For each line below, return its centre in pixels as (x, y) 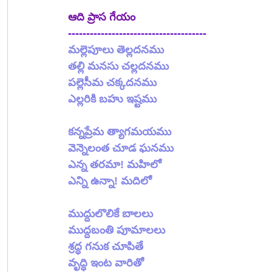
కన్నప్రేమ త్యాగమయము (120, 131)
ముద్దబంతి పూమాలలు (117, 230)
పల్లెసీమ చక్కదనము (112, 82)
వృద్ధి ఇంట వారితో (106, 263)
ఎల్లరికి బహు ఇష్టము (112, 99)
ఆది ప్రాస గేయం (102, 17)
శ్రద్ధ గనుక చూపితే (106, 246)
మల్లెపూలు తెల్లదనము (116, 49)
